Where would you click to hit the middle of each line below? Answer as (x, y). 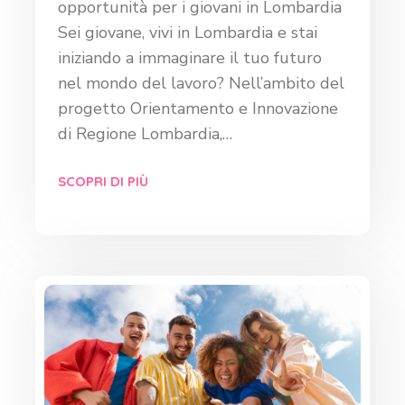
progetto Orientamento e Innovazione (198, 109)
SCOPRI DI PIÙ (103, 182)
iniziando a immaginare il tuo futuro (190, 58)
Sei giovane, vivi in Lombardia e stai (188, 33)
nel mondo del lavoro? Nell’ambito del (201, 84)
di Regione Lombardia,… (145, 134)
